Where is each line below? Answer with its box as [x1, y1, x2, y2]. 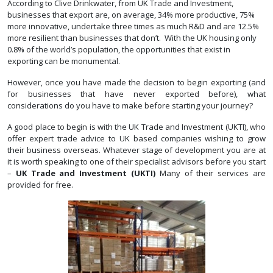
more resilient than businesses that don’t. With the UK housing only [7, 32, 257, 44]
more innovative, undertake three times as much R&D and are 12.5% [7, 21, 259, 32]
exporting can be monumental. [7, 55, 120, 67]
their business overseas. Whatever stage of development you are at [7, 144, 266, 156]
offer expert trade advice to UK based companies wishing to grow [7, 133, 266, 144]
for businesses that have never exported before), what [7, 88, 266, 100]
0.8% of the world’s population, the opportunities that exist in [7, 44, 230, 55]
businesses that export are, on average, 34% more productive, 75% [7, 9, 255, 21]
